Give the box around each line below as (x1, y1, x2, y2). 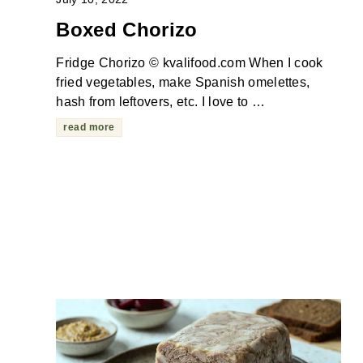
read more (63, 122, 115, 134)
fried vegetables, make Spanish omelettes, (56, 75, 310, 90)
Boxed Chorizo (56, 19, 198, 41)
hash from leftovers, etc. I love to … (56, 95, 266, 109)
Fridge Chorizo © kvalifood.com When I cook (56, 56, 323, 70)
